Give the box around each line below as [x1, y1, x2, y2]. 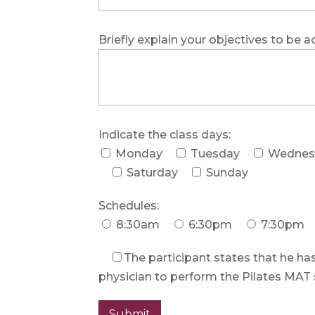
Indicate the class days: [98, 127, 231, 141]
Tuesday [191, 146, 240, 160]
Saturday [127, 165, 179, 179]
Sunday [206, 165, 249, 179]
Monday [115, 146, 163, 160]
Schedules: [98, 198, 160, 212]
